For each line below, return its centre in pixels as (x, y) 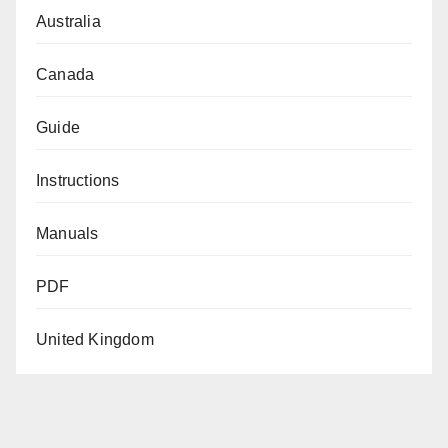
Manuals (67, 234)
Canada (65, 75)
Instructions (78, 181)
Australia (68, 22)
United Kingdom (95, 340)
